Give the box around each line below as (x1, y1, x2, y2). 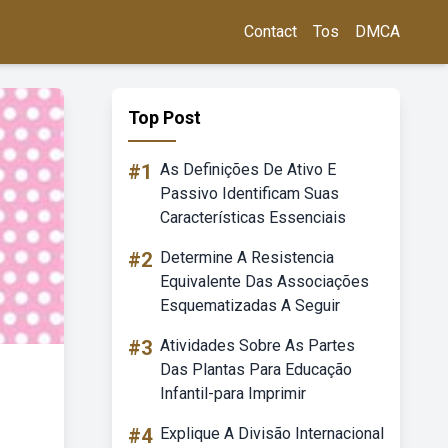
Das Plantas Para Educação (160, 360, 352, 379)
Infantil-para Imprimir (160, 384, 306, 403)
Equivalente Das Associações (160, 272, 369, 291)
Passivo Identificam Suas (160, 184, 339, 203)
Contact (244, 22, 297, 41)
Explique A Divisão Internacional (160, 424, 384, 443)
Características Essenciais (160, 208, 346, 227)
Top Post (128, 107, 201, 128)
